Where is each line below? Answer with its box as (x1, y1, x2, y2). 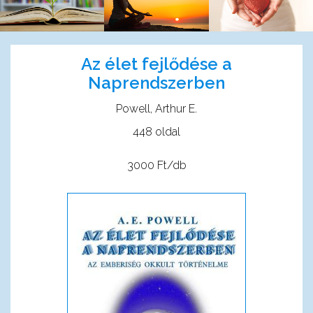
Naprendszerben (88, 72, 225, 93)
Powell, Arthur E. (116, 101, 197, 115)
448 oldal (133, 124, 180, 138)
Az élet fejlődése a (81, 53, 232, 74)
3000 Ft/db (126, 158, 187, 172)
